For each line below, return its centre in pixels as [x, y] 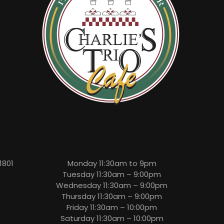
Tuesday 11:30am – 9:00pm [112, 174]
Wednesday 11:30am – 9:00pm [112, 185]
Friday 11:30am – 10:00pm [112, 207]
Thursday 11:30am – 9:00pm [112, 196]
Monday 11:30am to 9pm [112, 163]
